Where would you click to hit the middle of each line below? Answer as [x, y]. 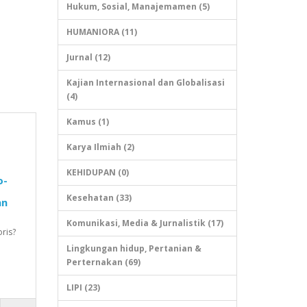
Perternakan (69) [103, 262]
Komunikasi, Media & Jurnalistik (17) [145, 223]
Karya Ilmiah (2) [100, 147]
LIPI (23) [83, 287]
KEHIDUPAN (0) [97, 172]
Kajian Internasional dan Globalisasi [145, 83]
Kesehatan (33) [99, 198]
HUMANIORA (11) [101, 32]
